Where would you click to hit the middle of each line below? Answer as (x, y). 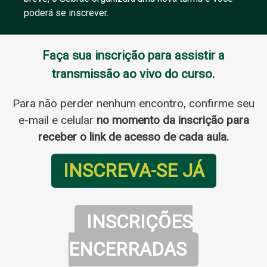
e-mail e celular (57, 120)
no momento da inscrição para (173, 120)
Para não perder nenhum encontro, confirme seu (133, 104)
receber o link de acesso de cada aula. (133, 137)
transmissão (87, 74)
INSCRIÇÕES (139, 222)
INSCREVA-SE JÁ (133, 171)
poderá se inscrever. (66, 13)
